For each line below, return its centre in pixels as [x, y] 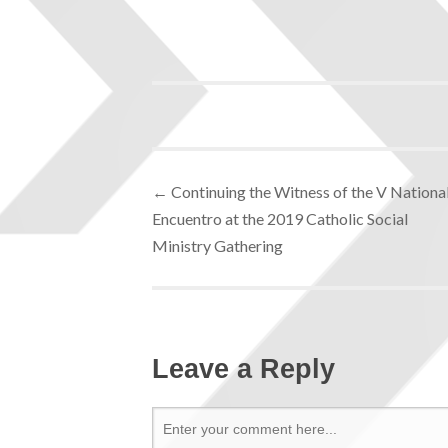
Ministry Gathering [217, 245]
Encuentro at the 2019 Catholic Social [280, 218]
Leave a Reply [243, 369]
